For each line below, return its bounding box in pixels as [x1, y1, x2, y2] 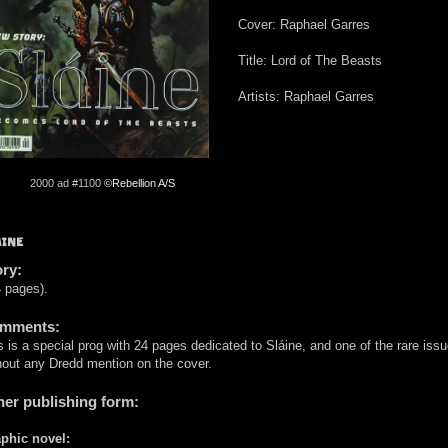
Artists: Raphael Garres [238, 89, 375, 105]
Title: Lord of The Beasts [238, 53, 383, 69]
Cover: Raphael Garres [238, 17, 371, 33]
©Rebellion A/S [103, 177, 175, 190]
